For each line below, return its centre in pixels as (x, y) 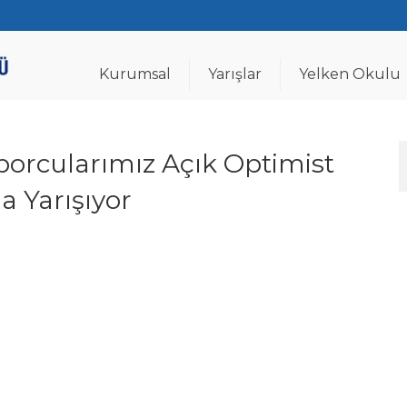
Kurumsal (134, 74)
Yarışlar (234, 74)
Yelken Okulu (349, 74)
